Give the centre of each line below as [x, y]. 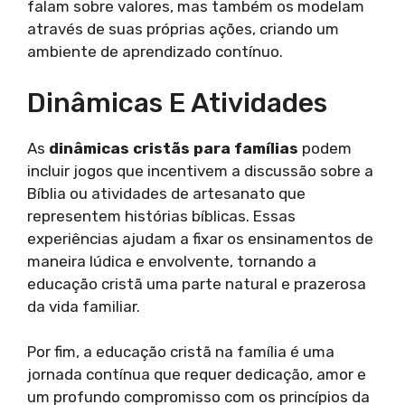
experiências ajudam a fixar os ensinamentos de [200, 238]
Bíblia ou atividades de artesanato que [166, 193]
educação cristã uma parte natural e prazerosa [197, 283]
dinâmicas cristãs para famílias [174, 148]
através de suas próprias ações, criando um [183, 29]
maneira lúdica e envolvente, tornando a [172, 261]
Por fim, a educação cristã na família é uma [181, 352]
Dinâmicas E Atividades [177, 103]
